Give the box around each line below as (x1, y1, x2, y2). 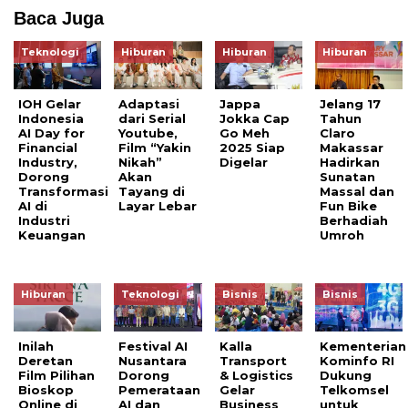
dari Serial (118, 110, 187, 126)
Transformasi (18, 183, 108, 199)
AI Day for (18, 125, 85, 140)
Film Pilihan (18, 367, 95, 382)
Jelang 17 (320, 96, 382, 111)
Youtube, (118, 125, 178, 140)
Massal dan (320, 183, 395, 199)
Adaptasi (118, 96, 180, 111)
